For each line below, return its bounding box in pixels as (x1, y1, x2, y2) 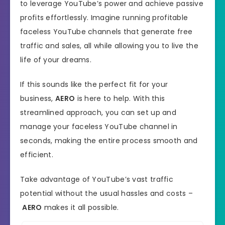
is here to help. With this (75, 93, 165, 104)
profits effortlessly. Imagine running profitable (20, 13, 188, 23)
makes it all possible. (42, 202, 119, 212)
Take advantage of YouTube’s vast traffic (20, 174, 173, 184)
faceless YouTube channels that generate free (20, 27, 193, 37)
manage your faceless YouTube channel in (20, 122, 178, 132)
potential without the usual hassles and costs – (20, 188, 193, 198)
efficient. (20, 150, 53, 160)
